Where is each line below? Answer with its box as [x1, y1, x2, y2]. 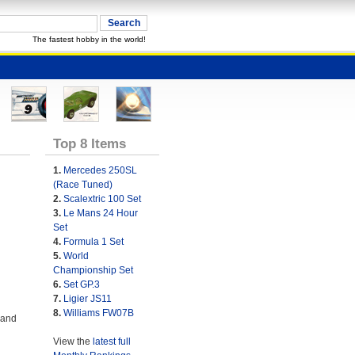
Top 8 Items [52, 136, 126, 151]
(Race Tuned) [52, 179, 113, 190]
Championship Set [52, 265, 133, 276]
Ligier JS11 [63, 293, 112, 304]
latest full [92, 336, 131, 347]
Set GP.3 [63, 279, 100, 290]
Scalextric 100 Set [63, 193, 141, 204]
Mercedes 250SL [63, 165, 137, 176]
